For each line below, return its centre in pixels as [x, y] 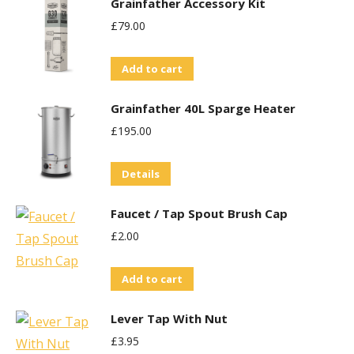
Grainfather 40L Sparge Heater [203, 108]
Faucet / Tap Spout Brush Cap [199, 213]
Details [141, 174]
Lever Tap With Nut [169, 318]
